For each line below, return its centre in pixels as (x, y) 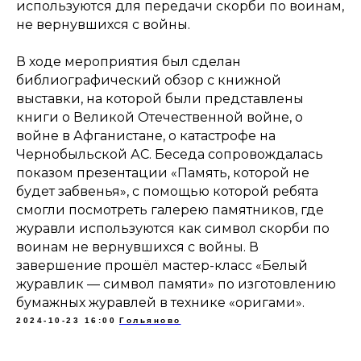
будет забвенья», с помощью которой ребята (167, 191)
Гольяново (150, 320)
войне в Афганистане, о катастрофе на (146, 136)
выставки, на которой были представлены (160, 99)
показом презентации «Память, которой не (163, 173)
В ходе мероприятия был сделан (129, 62)
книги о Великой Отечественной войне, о (160, 117)
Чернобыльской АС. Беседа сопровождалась (170, 154)
